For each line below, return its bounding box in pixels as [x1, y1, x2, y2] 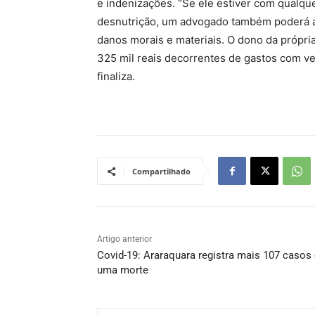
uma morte [97, 264, 148, 277]
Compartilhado [132, 166, 191, 177]
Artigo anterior [97, 234, 152, 245]
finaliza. [97, 70, 135, 84]
